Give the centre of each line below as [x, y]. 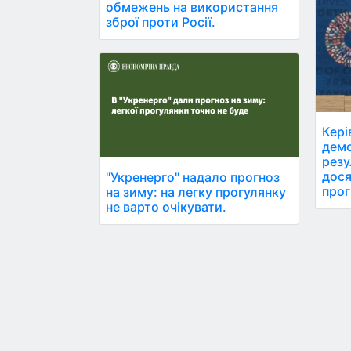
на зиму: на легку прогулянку [196, 192]
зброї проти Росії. [161, 22]
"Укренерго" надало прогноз [193, 177]
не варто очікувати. [166, 207]
